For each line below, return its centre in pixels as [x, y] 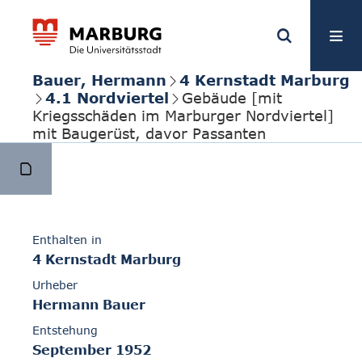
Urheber [55, 285]
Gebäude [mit [232, 98]
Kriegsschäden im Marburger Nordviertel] [183, 116]
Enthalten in [67, 240]
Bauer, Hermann [99, 80]
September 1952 [92, 350]
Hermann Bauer [89, 305]
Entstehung [65, 330]
